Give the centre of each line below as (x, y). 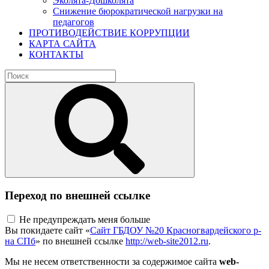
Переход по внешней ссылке (77, 195)
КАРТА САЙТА (62, 44)
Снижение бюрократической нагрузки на (138, 11)
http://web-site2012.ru (167, 241)
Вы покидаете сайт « (47, 231)
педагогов (74, 22)
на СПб (20, 241)
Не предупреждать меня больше (85, 220)
